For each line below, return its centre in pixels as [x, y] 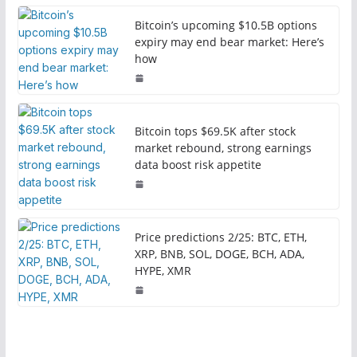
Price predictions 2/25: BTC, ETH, [220, 237]
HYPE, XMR [163, 271]
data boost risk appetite [198, 165]
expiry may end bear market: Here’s [229, 42]
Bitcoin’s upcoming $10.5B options [226, 25]
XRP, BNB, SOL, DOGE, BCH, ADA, [219, 254]
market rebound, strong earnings [223, 148]
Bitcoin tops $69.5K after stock [215, 131]
